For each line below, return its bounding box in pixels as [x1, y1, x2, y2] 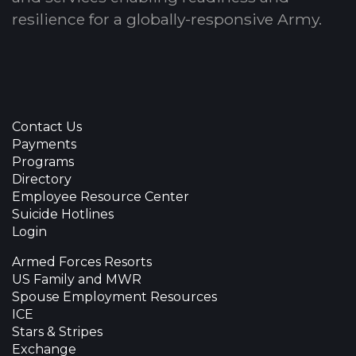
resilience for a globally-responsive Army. [12, 9, 322, 29]
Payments [12, 136, 76, 152]
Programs [12, 153, 74, 169]
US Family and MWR [12, 271, 141, 287]
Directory [12, 171, 72, 187]
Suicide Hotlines [12, 206, 114, 222]
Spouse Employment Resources [12, 288, 217, 304]
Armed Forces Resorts [12, 253, 152, 269]
